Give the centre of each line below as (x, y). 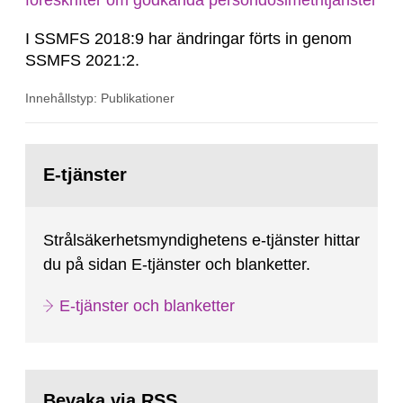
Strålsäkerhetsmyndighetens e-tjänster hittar (201, 240)
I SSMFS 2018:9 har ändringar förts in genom (188, 39)
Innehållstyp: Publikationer (100, 98)
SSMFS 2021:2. (82, 60)
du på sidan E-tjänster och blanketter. (177, 264)
